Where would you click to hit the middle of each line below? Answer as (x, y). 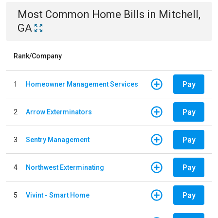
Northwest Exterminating (65, 167)
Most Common (55, 14)
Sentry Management (58, 139)
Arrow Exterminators (59, 112)
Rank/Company (38, 56)
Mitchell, (180, 14)
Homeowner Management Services (82, 84)
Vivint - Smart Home (58, 195)
